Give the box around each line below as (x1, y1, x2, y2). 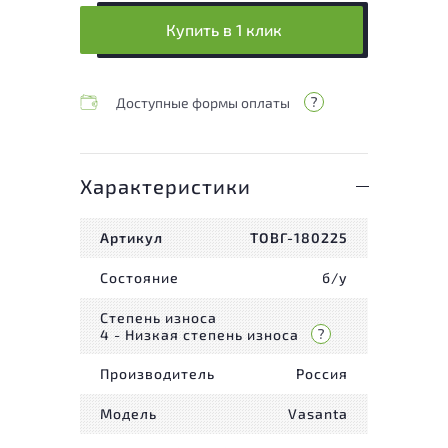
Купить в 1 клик (166, 20, 282, 40)
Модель (100, 405, 157, 423)
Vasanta (288, 405, 348, 423)
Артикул (100, 229, 163, 247)
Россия (296, 365, 348, 383)
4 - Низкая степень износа (100, 325, 299, 343)
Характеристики (80, 173, 251, 198)
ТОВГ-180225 (250, 229, 348, 247)
